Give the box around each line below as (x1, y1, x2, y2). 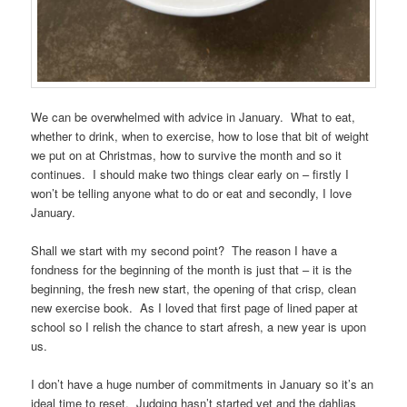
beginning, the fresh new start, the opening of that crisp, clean (31, 279, 357, 297)
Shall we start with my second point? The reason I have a (31, 241, 338, 259)
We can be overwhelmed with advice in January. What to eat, (31, 107, 356, 125)
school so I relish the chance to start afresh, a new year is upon (31, 317, 367, 335)
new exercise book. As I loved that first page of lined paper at (31, 298, 359, 316)
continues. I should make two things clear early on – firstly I (31, 164, 350, 183)
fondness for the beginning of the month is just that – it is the (31, 260, 352, 278)
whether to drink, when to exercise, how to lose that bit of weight (31, 126, 370, 144)
